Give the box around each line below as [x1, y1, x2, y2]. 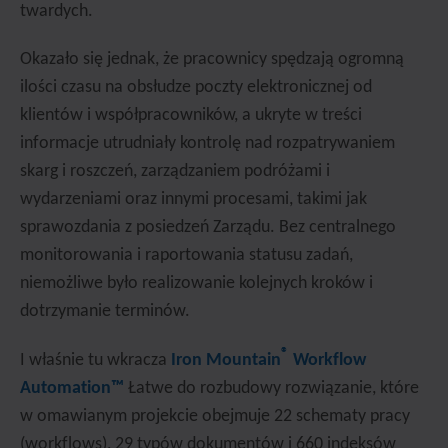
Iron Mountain [171, 351, 281, 370]
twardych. [20, 2, 93, 21]
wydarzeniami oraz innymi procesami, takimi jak [20, 190, 367, 209]
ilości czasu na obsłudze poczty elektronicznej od [20, 78, 372, 97]
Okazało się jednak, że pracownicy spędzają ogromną [20, 50, 404, 69]
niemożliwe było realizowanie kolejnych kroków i [20, 274, 373, 293]
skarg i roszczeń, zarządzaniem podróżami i [20, 162, 330, 181]
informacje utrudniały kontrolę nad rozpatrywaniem [20, 134, 395, 153]
